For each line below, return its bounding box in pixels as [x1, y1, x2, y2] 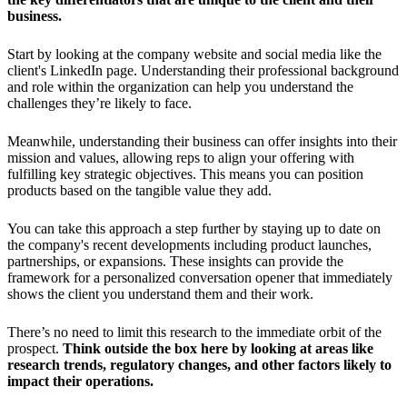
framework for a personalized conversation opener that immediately [7, 269, 392, 285]
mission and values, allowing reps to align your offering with [7, 149, 354, 165]
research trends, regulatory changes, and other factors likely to [7, 356, 392, 372]
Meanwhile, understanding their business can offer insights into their [7, 133, 397, 149]
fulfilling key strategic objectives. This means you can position [7, 165, 363, 182]
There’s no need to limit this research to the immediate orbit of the [7, 323, 382, 340]
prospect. [7, 340, 63, 356]
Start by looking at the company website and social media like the [7, 45, 382, 62]
